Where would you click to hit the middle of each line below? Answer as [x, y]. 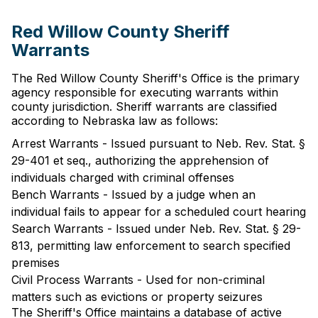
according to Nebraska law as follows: [115, 121]
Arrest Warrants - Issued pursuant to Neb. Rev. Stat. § [158, 143]
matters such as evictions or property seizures [137, 297]
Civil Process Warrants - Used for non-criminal [138, 280]
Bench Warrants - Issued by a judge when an [133, 194]
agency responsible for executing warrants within [145, 92]
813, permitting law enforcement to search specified [151, 246]
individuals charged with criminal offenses [123, 177]
